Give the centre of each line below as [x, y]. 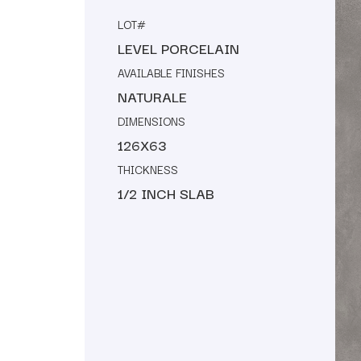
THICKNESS [148, 169]
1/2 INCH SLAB [166, 193]
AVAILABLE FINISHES [171, 72]
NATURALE [152, 96]
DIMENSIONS [151, 120]
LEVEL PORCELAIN [178, 48]
